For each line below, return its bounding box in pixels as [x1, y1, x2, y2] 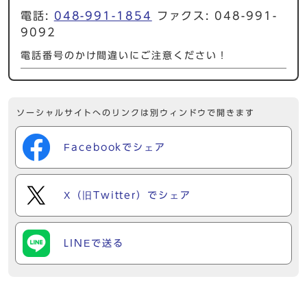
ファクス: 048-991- [151, 10, 278, 21]
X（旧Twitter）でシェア [64, 190, 191, 200]
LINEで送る [64, 238, 124, 248]
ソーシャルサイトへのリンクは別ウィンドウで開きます [16, 108, 256, 116]
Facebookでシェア [64, 142, 167, 152]
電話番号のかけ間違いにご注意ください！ [21, 50, 228, 60]
